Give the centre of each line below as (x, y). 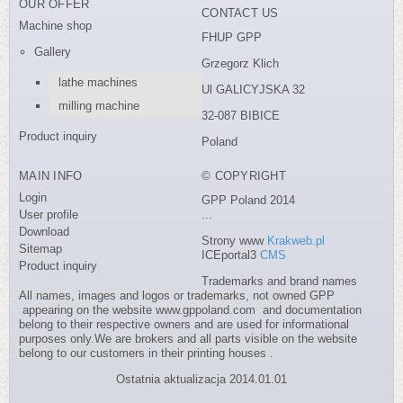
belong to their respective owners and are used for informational (184, 324)
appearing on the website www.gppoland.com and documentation (190, 309)
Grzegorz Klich (240, 63)
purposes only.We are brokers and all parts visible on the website (188, 338)
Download (44, 231)
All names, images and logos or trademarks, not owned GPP (177, 295)
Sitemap (40, 248)
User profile (49, 214)
